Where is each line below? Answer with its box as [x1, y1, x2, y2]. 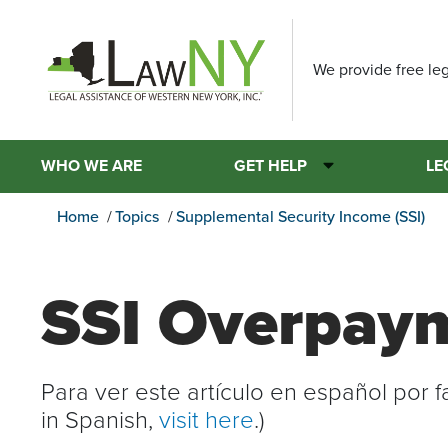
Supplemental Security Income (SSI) [175, 204, 425, 228]
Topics [115, 204, 160, 228]
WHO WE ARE [41, 153, 142, 177]
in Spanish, [41, 401, 159, 435]
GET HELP [233, 153, 307, 177]
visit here [159, 401, 254, 435]
